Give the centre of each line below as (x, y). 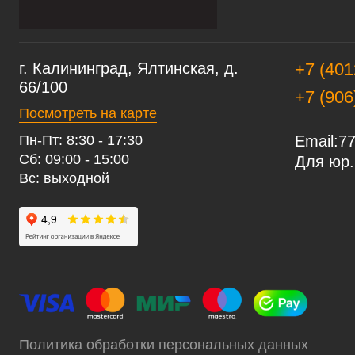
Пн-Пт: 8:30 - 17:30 (81, 141)
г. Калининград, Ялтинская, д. (129, 69)
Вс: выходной (64, 179)
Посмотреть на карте (88, 114)
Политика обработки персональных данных (164, 344)
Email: (317, 141)
